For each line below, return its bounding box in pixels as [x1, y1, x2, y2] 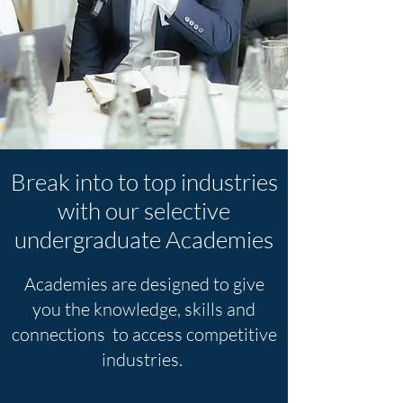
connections [11, 323, 112, 345]
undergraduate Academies [14, 225, 273, 254]
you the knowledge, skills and [32, 298, 255, 320]
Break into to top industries [10, 167, 278, 196]
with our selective [58, 196, 230, 225]
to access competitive [112, 323, 277, 345]
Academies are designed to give [23, 273, 264, 295]
